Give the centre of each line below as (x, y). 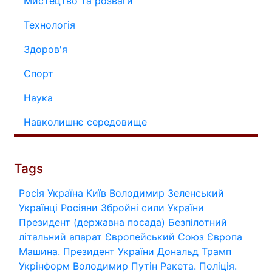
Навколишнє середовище (85, 122)
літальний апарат (60, 237)
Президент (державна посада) (92, 222)
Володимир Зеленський (167, 193)
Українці (38, 208)
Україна (65, 193)
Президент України (109, 251)
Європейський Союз (155, 237)
